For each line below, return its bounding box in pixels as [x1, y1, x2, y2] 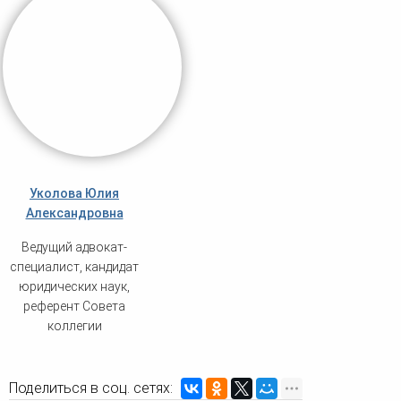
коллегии [47, 319, 102, 334]
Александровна [25, 206, 124, 221]
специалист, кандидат [10, 260, 139, 275]
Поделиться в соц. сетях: [9, 380, 173, 397]
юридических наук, [19, 279, 130, 294]
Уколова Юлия [30, 186, 119, 201]
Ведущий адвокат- [21, 240, 127, 255]
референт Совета [23, 299, 125, 314]
